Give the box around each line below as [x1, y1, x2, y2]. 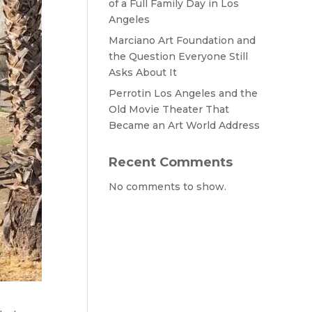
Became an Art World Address [108, 119, 260, 132]
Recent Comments [108, 155, 233, 170]
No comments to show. [108, 180, 226, 193]
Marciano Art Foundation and [108, 34, 256, 47]
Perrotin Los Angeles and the [108, 87, 258, 100]
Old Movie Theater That [108, 103, 229, 116]
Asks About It [108, 66, 177, 79]
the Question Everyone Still [108, 50, 248, 63]
